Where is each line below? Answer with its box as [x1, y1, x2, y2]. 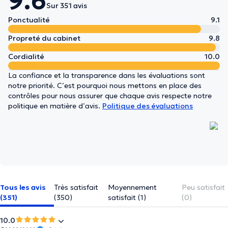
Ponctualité [8, 15, 50, 24]
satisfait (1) [107, 193, 146, 202]
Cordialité [8, 52, 44, 61]
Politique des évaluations [102, 101, 193, 110]
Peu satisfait [182, 183, 225, 192]
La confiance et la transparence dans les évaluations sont [8, 71, 205, 80]
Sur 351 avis [46, 1, 87, 10]
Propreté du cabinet [8, 34, 80, 43]
